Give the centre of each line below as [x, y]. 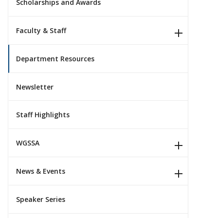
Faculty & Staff [41, 30]
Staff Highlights [43, 115]
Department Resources [55, 58]
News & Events [41, 171]
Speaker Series [41, 199]
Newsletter [35, 87]
